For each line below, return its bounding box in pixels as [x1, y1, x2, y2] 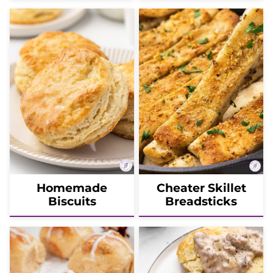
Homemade [37, 181, 107, 196]
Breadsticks [165, 194, 237, 209]
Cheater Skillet [156, 181, 246, 196]
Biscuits [48, 194, 96, 209]
